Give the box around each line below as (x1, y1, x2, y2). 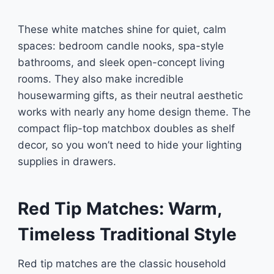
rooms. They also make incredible (17, 73, 183, 85)
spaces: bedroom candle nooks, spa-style (17, 40, 224, 52)
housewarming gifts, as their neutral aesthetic (17, 89, 243, 102)
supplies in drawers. (17, 155, 116, 168)
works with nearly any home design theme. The (17, 106, 251, 118)
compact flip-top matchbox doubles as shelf (17, 122, 235, 135)
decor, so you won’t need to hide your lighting (17, 139, 242, 151)
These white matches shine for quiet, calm (17, 23, 226, 35)
